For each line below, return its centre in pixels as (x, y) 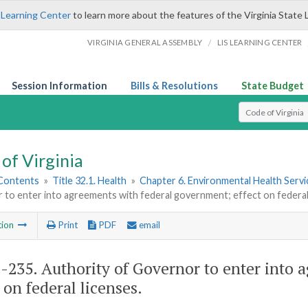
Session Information (59, 86)
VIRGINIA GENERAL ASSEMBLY (145, 42)
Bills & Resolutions (174, 86)
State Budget (273, 86)
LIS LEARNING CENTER (260, 42)
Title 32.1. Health (90, 181)
